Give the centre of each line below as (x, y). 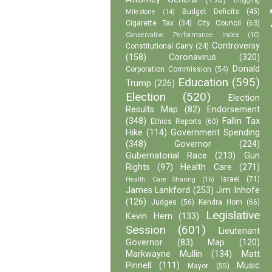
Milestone (141, 12)
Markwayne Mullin (164, 254)
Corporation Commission (169, 70)
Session (146, 230)
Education (203, 83)
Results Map (152, 110)
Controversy (236, 46)
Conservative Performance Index (182, 35)
